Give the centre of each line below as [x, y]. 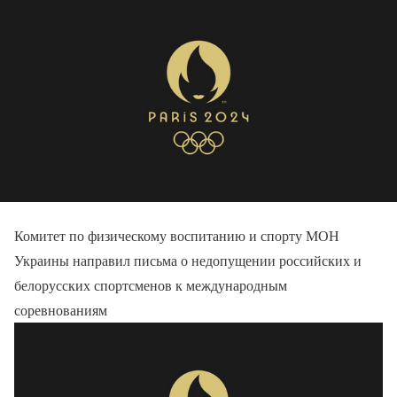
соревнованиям [61, 310]
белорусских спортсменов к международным [151, 285]
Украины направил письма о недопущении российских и [188, 261]
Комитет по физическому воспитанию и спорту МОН [177, 236]
